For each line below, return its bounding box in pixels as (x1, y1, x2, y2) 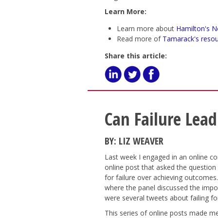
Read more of (116, 34, 163, 43)
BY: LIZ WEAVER (104, 134, 163, 147)
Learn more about (116, 24, 176, 33)
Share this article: (104, 51, 167, 60)
